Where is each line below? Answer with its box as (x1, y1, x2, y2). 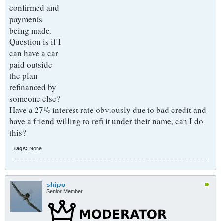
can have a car (9, 47, 58, 59)
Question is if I (9, 36, 61, 47)
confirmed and (9, 2, 59, 13)
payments (9, 13, 42, 25)
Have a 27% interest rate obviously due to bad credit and (9, 104, 206, 115)
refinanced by (9, 81, 56, 93)
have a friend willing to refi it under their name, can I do (9, 115, 203, 127)
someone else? (9, 93, 60, 104)
